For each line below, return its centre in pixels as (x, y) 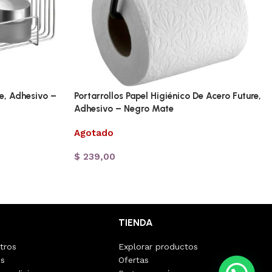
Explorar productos (158, 246)
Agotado (94, 133)
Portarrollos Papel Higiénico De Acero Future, (168, 96)
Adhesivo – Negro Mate (124, 108)
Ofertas (134, 260)
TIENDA (136, 222)
